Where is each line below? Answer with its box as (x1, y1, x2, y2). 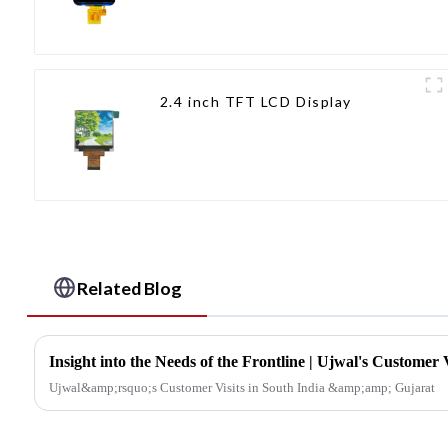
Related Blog (77, 276, 183, 299)
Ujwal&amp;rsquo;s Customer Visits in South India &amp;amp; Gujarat (48, 379, 435, 395)
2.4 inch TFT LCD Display (159, 92, 352, 110)
